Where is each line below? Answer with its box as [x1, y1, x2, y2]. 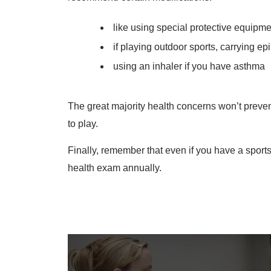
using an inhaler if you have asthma [113, 56, 265, 66]
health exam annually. [68, 157, 162, 168]
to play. [68, 113, 98, 123]
